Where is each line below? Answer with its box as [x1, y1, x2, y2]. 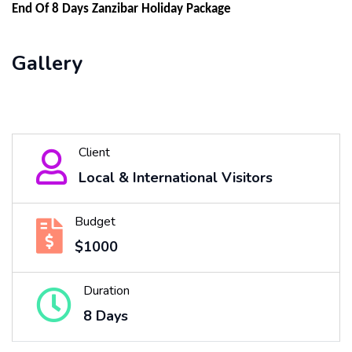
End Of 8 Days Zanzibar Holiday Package [12, 2, 231, 16]
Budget [75, 213, 115, 231]
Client [79, 144, 110, 162]
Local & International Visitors [79, 168, 273, 188]
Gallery [12, 49, 83, 78]
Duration [83, 282, 130, 300]
